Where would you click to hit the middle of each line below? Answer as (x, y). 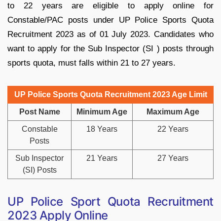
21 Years (102, 158)
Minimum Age (102, 111)
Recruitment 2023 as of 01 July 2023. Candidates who (110, 34)
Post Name (39, 111)
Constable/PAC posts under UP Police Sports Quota (110, 20)
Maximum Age (173, 111)
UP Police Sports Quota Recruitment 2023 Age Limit (110, 94)
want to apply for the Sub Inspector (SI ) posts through (110, 48)
